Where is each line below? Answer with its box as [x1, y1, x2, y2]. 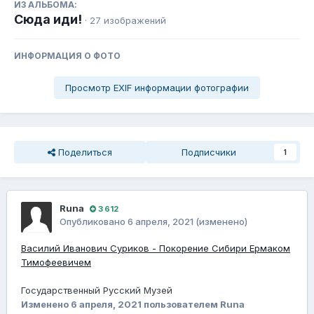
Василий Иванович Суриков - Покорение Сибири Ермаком [21, 243, 290, 254]
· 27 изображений [85, 15, 166, 27]
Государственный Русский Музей [21, 285, 172, 296]
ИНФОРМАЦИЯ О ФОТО [14, 50, 121, 62]
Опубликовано [60, 216, 128, 228]
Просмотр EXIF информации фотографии [65, 82, 249, 94]
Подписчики [182, 146, 236, 158]
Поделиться [55, 146, 112, 158]
